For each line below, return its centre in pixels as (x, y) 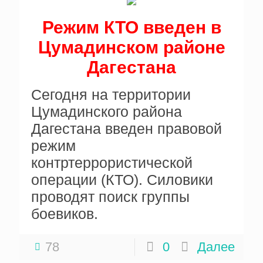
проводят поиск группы (110, 197)
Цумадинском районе (131, 47)
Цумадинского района (107, 112)
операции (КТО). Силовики (122, 180)
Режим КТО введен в (131, 27)
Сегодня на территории (111, 95)
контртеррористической (112, 163)
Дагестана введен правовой (127, 129)
